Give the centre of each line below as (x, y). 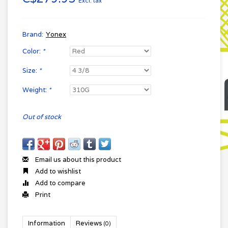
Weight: (35, 90)
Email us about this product (77, 160)
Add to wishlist (57, 171)
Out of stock (42, 117)
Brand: (33, 34)
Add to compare (60, 183)
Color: (32, 51)
